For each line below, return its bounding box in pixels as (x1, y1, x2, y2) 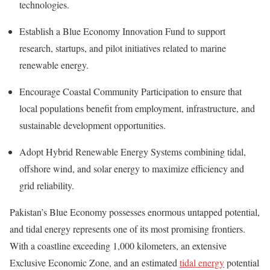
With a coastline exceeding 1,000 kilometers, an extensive (10, 239, 227, 253)
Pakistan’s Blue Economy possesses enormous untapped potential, (10, 206, 260, 219)
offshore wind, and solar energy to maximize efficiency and (19, 162, 244, 175)
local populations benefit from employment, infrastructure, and (19, 102, 255, 115)
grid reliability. (19, 179, 74, 192)
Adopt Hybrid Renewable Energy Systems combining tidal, (19, 145, 246, 159)
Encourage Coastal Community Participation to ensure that (19, 85, 242, 98)
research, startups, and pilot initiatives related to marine (19, 42, 226, 55)
